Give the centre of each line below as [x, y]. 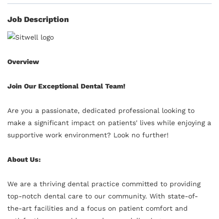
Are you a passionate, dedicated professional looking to [101, 110]
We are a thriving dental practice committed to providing [104, 184]
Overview [23, 61]
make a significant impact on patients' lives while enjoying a [109, 122]
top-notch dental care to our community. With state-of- [103, 196]
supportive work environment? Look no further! [88, 135]
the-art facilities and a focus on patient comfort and [98, 208]
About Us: [24, 159]
